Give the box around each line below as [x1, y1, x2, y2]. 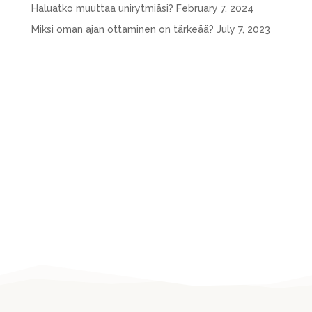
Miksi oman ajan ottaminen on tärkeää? [31, 24, 214, 36]
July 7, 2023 [216, 24, 270, 36]
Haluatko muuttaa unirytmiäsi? [31, 3, 173, 15]
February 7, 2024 [175, 3, 253, 15]
